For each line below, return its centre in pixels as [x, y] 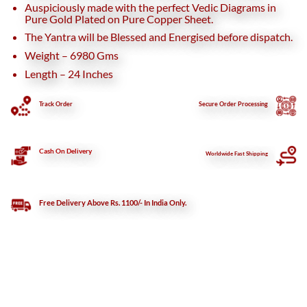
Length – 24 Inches [69, 73]
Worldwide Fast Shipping [236, 154]
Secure [208, 103]
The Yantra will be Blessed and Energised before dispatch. [159, 37]
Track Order [56, 103]
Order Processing [243, 103]
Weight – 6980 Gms [72, 56]
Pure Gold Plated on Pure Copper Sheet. [119, 19]
